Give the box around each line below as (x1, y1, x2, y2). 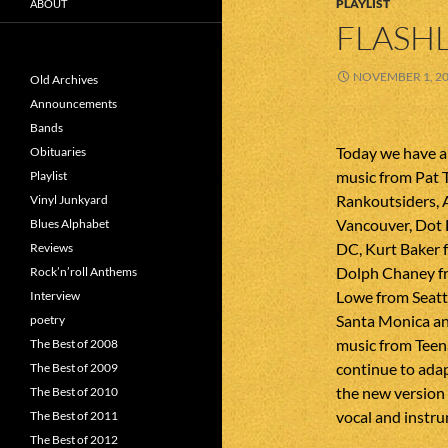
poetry (30, 312, 65, 327)
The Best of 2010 (30, 384, 118, 399)
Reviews (30, 240, 73, 255)
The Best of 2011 (30, 408, 118, 423)
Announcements (30, 96, 117, 111)
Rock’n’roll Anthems (30, 264, 137, 279)
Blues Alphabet (30, 216, 109, 231)
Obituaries (30, 144, 86, 159)
